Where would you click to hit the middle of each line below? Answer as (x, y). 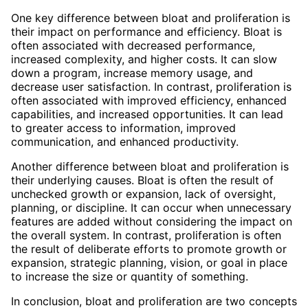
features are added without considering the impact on (152, 221)
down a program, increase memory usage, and (132, 73)
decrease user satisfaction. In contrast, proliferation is (151, 86)
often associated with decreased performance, (133, 45)
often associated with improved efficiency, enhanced (149, 100)
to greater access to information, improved (123, 128)
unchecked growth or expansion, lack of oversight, (143, 194)
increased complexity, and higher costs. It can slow (144, 59)
